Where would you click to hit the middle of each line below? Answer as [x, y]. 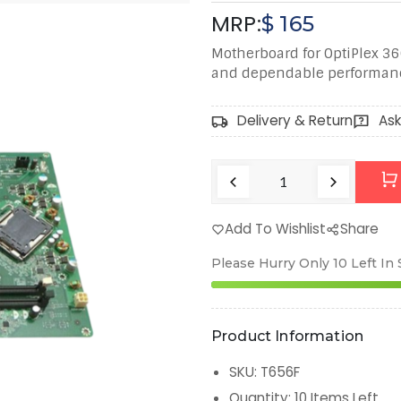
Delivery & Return [295, 121]
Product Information [288, 337]
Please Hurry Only [270, 264]
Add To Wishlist [276, 229]
